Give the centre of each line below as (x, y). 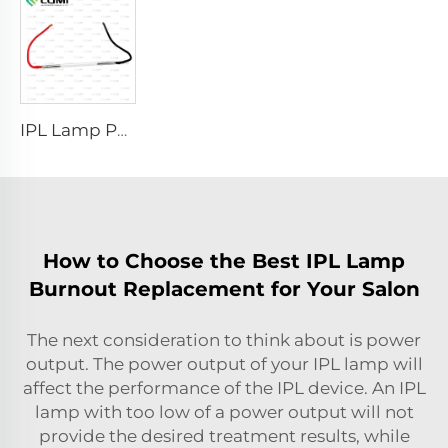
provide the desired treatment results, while (224, 435)
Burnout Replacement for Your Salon (224, 288)
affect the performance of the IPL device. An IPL (224, 387)
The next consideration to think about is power (224, 339)
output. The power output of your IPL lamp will (224, 363)
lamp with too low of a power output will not (224, 411)
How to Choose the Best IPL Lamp (224, 260)
